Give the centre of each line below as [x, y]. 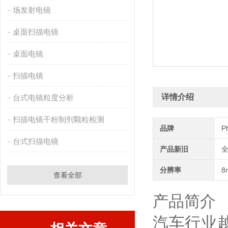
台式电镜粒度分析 [43, 97]
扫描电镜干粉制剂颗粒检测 [58, 119]
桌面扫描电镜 [35, 32]
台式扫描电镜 [35, 141]
